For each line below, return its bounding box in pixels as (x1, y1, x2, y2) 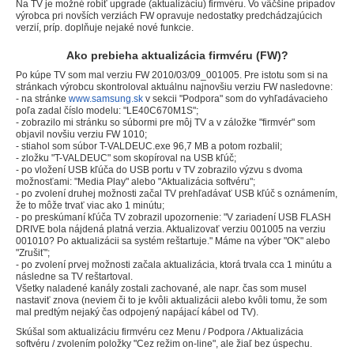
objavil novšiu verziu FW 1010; (16, 129, 147, 141)
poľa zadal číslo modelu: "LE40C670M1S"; (16, 105, 198, 117)
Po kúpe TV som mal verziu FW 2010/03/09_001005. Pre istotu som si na (16, 70, 328, 81)
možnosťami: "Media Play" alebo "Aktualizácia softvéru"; (16, 176, 255, 188)
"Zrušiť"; (16, 247, 50, 259)
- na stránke (16, 93, 69, 105)
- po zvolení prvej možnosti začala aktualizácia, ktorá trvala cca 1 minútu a (16, 259, 332, 271)
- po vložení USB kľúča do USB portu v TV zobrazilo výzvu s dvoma (16, 164, 303, 176)
